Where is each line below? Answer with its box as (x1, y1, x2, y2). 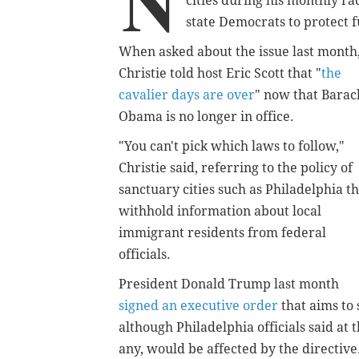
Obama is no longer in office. (119, 109, 294, 125)
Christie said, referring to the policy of (119, 160, 353, 176)
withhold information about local (119, 204, 321, 220)
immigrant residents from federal (119, 225, 326, 241)
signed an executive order (119, 298, 278, 314)
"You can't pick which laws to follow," (119, 139, 345, 155)
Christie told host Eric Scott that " (119, 66, 321, 82)
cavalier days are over (119, 87, 255, 103)
